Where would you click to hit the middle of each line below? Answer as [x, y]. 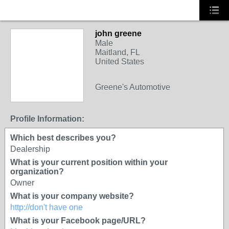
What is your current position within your [89, 162]
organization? [37, 171]
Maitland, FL [118, 52]
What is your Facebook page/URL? [78, 221]
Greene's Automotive [133, 87]
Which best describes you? [63, 138]
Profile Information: [47, 119]
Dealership [30, 149]
